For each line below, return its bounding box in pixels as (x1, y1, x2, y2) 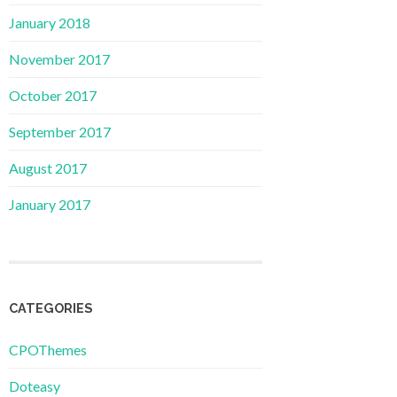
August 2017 (9, 160, 87, 177)
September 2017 (9, 123, 111, 141)
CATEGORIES (9, 300, 92, 316)
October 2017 (9, 87, 97, 105)
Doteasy (9, 378, 60, 395)
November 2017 (9, 51, 110, 68)
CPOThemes (9, 341, 87, 359)
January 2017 (9, 196, 90, 214)
